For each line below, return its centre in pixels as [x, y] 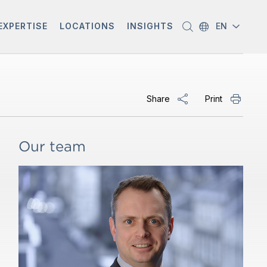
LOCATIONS [87, 26]
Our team [52, 146]
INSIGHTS [150, 26]
